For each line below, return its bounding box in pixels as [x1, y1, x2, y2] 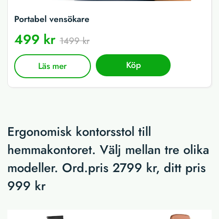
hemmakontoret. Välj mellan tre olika [7, 140, 209, 159]
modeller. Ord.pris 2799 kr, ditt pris [7, 158, 206, 177]
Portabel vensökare [14, 13, 89, 26]
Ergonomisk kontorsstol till [7, 122, 151, 141]
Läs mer [38, 60, 67, 73]
